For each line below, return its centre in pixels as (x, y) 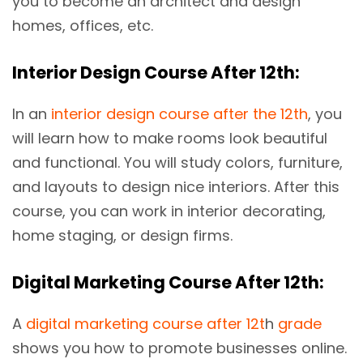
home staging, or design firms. (122, 236)
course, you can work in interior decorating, (169, 211)
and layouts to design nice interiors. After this (176, 187)
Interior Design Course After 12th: (156, 73)
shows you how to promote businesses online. (179, 348)
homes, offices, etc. (83, 26)
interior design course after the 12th (179, 114)
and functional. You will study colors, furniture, (177, 163)
